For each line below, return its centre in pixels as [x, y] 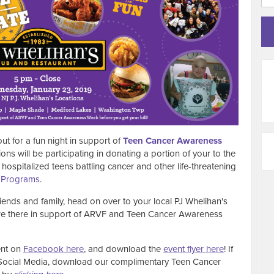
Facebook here [54, 249]
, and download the [124, 249]
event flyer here [194, 249]
